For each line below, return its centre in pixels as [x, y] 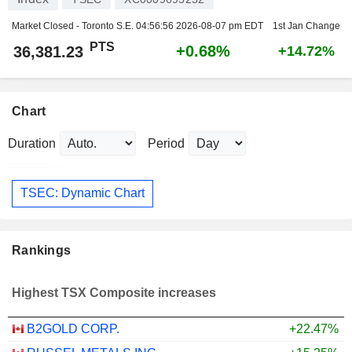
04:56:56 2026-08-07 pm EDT [200, 26]
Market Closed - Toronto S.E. [74, 26]
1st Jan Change [306, 26]
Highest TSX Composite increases [114, 293]
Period [166, 143]
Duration [32, 143]
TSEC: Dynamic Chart [82, 193]
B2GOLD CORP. [73, 329]
